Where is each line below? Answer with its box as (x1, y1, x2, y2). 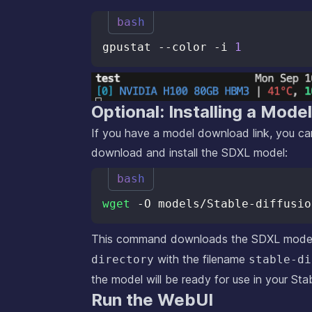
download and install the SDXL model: (91, 146, 288, 160)
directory (91, 253, 154, 267)
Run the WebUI (91, 290, 213, 311)
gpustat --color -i (102, 40, 235, 54)
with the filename (154, 252, 249, 267)
